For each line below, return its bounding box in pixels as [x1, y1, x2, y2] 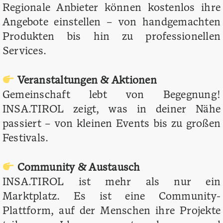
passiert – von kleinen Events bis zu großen [2, 119, 221, 129]
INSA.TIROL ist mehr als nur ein [2, 177, 221, 188]
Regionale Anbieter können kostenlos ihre [2, 3, 221, 13]
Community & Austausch [17, 163, 140, 173]
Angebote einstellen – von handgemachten [2, 17, 221, 28]
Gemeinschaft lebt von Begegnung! [2, 90, 221, 101]
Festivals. [2, 133, 49, 144]
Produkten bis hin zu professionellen [2, 32, 221, 42]
